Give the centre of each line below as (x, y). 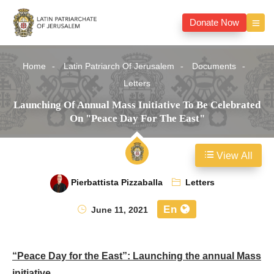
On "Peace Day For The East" (137, 119)
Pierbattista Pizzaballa (117, 183)
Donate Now (214, 23)
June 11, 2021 (118, 210)
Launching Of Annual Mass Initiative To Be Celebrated (137, 105)
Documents (214, 67)
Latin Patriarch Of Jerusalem (119, 67)
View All (233, 156)
